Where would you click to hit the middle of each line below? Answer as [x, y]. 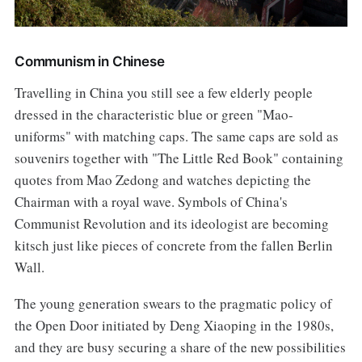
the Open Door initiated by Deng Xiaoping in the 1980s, [174, 325]
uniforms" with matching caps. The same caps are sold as [176, 136]
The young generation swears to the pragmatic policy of [173, 303]
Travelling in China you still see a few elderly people [163, 92]
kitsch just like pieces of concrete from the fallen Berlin [173, 245]
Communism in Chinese [89, 61]
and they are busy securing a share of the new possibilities [180, 347]
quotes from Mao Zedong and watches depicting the [162, 179]
